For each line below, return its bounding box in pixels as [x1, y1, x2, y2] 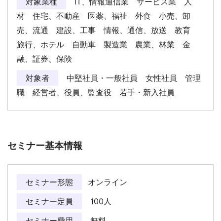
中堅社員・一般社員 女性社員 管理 [64, 73, 201, 83]
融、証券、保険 [17, 54, 80, 64]
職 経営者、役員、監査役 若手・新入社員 [17, 87, 183, 98]
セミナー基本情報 [7, 140, 82, 151]
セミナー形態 [26, 177, 73, 187]
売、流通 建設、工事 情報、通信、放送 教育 [17, 25, 198, 36]
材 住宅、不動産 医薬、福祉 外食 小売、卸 [17, 11, 190, 21]
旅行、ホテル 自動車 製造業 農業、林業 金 [17, 39, 190, 50]
